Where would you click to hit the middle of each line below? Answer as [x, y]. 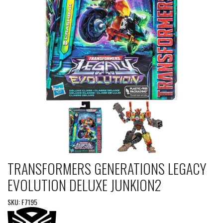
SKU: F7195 [22, 202]
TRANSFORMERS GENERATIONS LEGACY [107, 168]
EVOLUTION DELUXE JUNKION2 [84, 185]
